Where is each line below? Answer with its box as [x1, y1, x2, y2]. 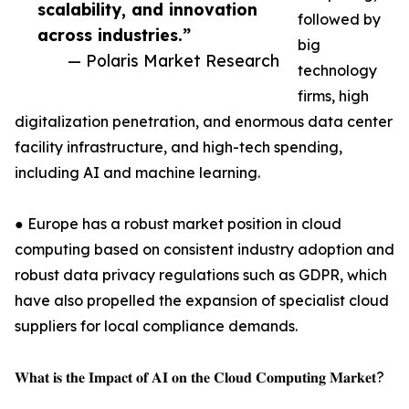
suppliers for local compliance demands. [15, 317, 298, 336]
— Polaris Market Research [68, 50, 279, 71]
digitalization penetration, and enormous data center [15, 112, 393, 131]
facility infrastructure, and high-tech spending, [15, 138, 342, 157]
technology [298, 61, 377, 80]
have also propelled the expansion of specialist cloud [15, 291, 389, 310]
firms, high [298, 87, 369, 106]
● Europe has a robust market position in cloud [15, 215, 341, 234]
